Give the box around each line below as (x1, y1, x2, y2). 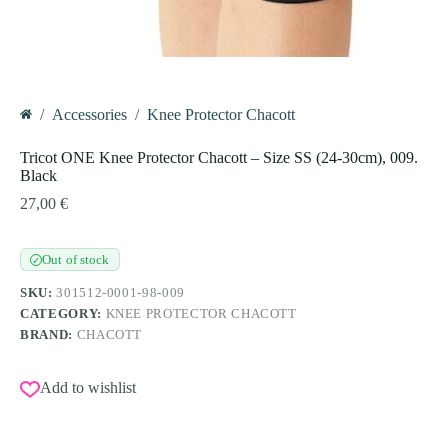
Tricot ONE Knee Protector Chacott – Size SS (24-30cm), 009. (20, 149, 418, 167)
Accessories (52, 106, 127, 124)
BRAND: (20, 327, 77, 343)
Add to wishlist (40, 379, 136, 397)
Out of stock (42, 252, 110, 268)
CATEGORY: (20, 306, 106, 322)
